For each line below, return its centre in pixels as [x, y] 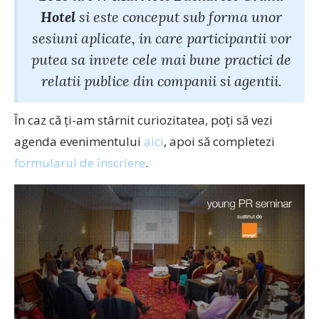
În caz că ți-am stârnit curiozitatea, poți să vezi [143, 120]
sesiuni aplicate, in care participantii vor [161, 38]
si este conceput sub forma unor [179, 17]
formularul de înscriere [80, 163]
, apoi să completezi [219, 141]
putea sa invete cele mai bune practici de [161, 59]
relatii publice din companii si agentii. [161, 81]
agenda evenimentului [79, 141]
